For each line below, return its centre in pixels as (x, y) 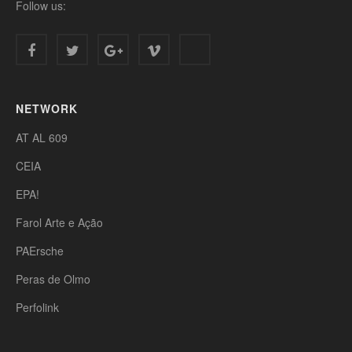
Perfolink (37, 307)
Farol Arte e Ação (59, 222)
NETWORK (47, 108)
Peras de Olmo (53, 279)
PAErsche (40, 251)
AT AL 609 (42, 137)
